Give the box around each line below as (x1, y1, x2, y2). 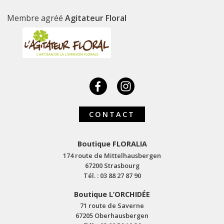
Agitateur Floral (65, 12, 127, 23)
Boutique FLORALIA (77, 139, 147, 149)
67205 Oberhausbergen (75, 211, 148, 220)
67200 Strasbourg (84, 160, 139, 170)
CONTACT (89, 109, 135, 119)
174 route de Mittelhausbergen (63, 150, 161, 160)
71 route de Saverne (80, 201, 144, 210)
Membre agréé (7, 12, 65, 23)
